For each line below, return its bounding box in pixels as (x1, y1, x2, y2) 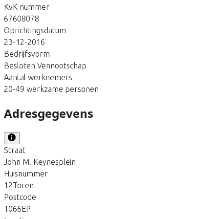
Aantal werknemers (4, 72, 72, 82)
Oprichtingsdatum (4, 25, 66, 35)
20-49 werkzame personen (4, 84, 99, 93)
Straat (4, 145, 25, 154)
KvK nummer (4, 2, 49, 11)
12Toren (4, 180, 34, 190)
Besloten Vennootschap (4, 61, 87, 70)
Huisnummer (4, 169, 48, 178)
